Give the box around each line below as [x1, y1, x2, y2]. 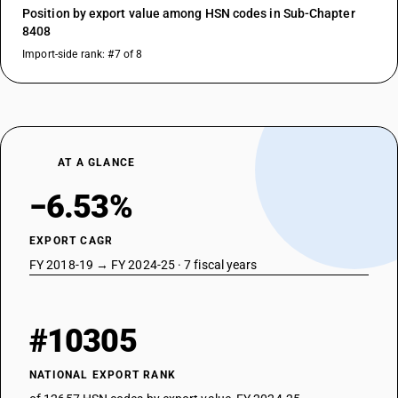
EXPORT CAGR [29, 235, 114, 247]
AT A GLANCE [58, 156, 136, 169]
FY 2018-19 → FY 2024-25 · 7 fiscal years [29, 258, 258, 272]
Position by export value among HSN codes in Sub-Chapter [22, 6, 355, 20]
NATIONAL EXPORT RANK [29, 369, 176, 381]
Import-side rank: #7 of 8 [22, 48, 143, 60]
